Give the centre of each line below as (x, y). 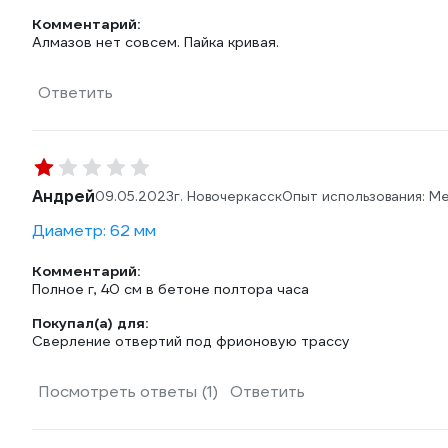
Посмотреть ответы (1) (128, 391)
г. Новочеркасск (228, 196)
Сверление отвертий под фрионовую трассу (191, 341)
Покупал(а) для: (90, 323)
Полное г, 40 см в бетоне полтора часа (170, 289)
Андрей (63, 196)
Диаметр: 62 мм (94, 230)
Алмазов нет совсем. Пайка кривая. (155, 42)
